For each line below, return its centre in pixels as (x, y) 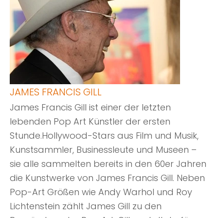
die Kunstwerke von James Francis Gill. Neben (107, 178)
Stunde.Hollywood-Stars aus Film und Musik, (104, 136)
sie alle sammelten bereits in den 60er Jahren (108, 164)
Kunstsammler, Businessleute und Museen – (103, 150)
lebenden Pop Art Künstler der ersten (90, 121)
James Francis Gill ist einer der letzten (90, 107)
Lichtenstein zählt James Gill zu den (86, 206)
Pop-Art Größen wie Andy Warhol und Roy (101, 192)
